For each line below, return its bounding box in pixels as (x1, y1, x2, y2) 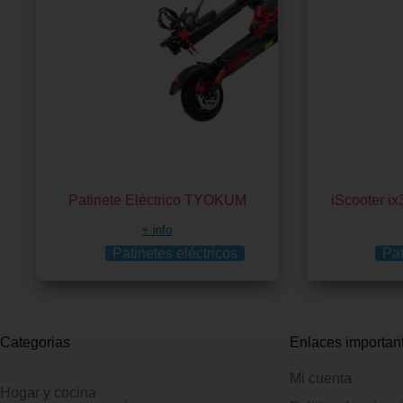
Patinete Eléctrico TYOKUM (67, 192, 246, 208)
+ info (142, 222, 173, 237)
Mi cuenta (290, 371, 353, 386)
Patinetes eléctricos (112, 245, 238, 261)
